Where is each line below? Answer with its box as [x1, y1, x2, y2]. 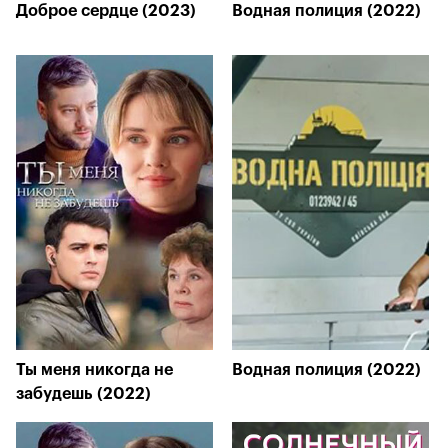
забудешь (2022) [16, 386, 151, 402]
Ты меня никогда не [16, 362, 173, 378]
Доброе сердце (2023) [16, 3, 196, 19]
